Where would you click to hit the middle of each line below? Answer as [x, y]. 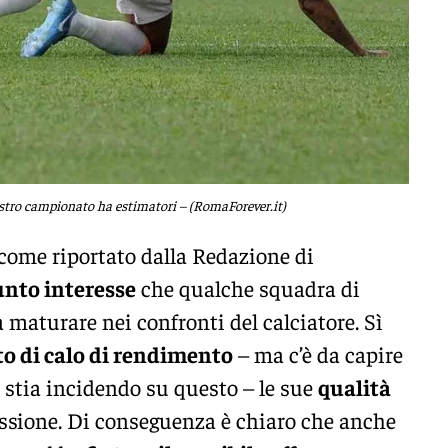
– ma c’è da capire [318, 353]
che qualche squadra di [248, 287]
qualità [354, 386]
